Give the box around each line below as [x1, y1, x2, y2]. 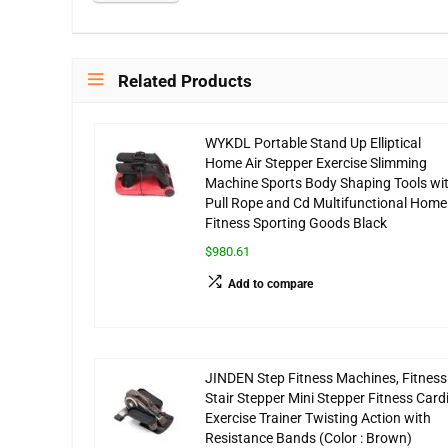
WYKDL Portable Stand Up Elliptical [205, 135, 421, 153]
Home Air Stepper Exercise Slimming [205, 155, 427, 173]
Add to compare [228, 277, 313, 292]
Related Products [118, 71, 252, 92]
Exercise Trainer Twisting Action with [205, 410, 431, 428]
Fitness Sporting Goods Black [205, 215, 387, 233]
